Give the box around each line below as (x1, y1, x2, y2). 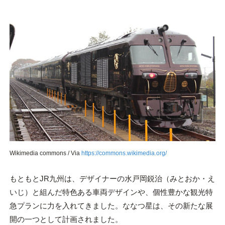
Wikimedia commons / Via (9, 150, 81, 157)
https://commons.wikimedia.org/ (81, 150, 167, 157)
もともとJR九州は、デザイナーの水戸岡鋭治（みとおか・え (9, 174, 215, 183)
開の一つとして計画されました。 (9, 214, 123, 223)
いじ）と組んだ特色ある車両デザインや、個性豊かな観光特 (9, 187, 213, 196)
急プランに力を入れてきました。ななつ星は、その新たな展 (9, 201, 213, 210)
